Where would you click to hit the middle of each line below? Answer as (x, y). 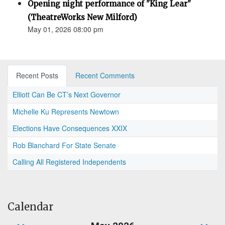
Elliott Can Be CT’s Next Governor (67, 95)
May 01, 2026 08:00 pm (66, 29)
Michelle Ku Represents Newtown (66, 112)
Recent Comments (105, 76)
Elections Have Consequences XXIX (70, 128)
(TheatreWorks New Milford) (82, 18)
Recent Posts (37, 76)
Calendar (30, 207)
